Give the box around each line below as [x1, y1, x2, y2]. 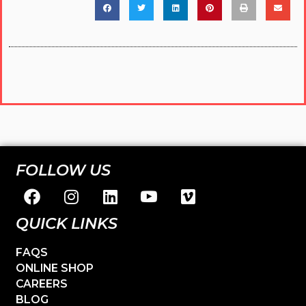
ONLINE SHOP [16, 261, 94, 275]
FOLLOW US [16, 160, 111, 180]
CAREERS [16, 277, 68, 290]
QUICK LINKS [16, 213, 118, 233]
